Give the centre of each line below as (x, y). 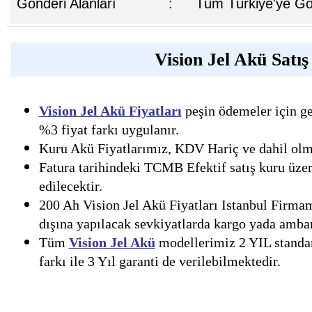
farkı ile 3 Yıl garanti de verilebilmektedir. (159, 261)
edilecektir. (70, 186)
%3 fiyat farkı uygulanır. (109, 129)
